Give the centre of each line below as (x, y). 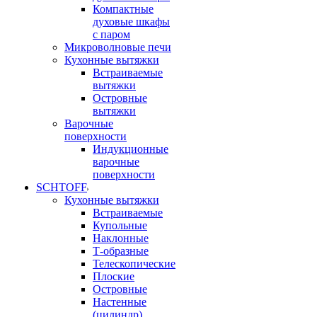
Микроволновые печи (118, 47)
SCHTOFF (62, 187)
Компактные (123, 9)
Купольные (120, 225)
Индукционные (131, 149)
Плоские (114, 276)
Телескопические (134, 264)
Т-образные (121, 251)
